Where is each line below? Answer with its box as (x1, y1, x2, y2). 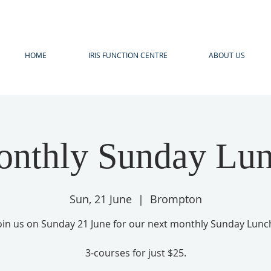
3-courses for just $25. (85, 246, 186, 260)
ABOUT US (209, 50, 245, 60)
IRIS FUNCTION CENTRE (88, 50, 168, 60)
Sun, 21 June (69, 191, 132, 206)
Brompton (149, 191, 202, 206)
